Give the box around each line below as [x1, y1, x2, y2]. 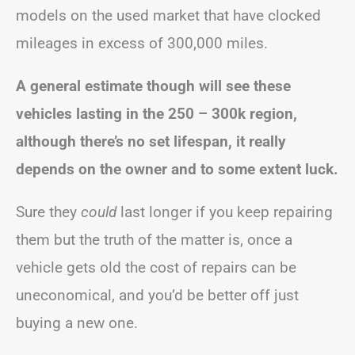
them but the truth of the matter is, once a [16, 230, 292, 249]
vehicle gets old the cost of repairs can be [16, 258, 296, 277]
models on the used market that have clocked [16, 6, 321, 25]
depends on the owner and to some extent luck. [16, 159, 338, 178]
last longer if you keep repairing [116, 202, 333, 221]
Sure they [16, 202, 81, 221]
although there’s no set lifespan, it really [16, 132, 286, 151]
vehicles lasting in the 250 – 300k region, [16, 104, 297, 123]
